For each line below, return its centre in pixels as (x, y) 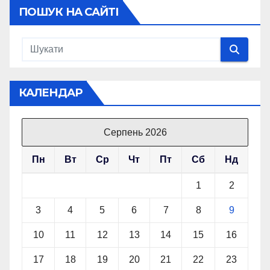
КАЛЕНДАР (50, 93)
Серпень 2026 (135, 133)
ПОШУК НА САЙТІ (69, 12)
